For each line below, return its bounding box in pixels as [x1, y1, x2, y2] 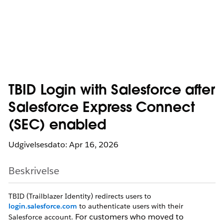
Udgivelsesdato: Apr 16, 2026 [8, 139, 118, 150]
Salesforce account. [8, 213, 75, 222]
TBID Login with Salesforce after [8, 84, 215, 98]
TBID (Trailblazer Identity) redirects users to [8, 192, 151, 201]
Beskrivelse [8, 164, 59, 177]
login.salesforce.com [8, 202, 77, 211]
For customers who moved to [75, 212, 184, 222]
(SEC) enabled [8, 119, 106, 133]
